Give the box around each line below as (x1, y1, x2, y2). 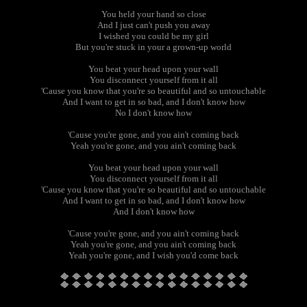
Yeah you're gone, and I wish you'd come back (69, 250, 238, 260)
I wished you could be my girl (98, 31, 209, 41)
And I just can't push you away (97, 20, 210, 30)
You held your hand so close (101, 9, 206, 19)
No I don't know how (115, 108, 192, 118)
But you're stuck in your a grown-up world (75, 42, 232, 52)
